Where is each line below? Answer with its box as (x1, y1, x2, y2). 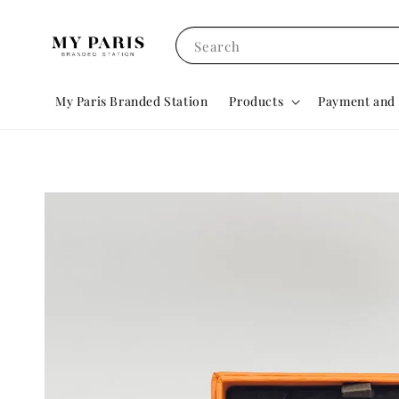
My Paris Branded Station (55, 92, 208, 110)
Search (193, 37, 240, 56)
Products (229, 92, 284, 110)
